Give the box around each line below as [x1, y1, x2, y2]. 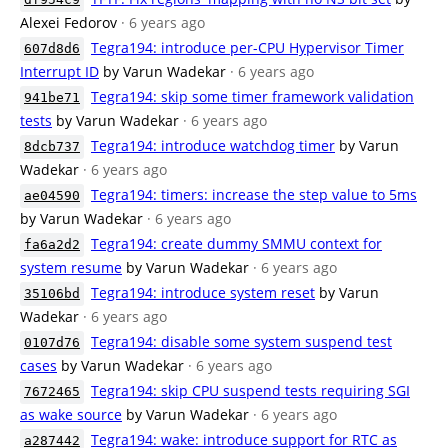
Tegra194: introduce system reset [91, 283, 315, 302]
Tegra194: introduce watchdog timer [91, 136, 335, 155]
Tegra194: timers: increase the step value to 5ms [91, 185, 417, 204]
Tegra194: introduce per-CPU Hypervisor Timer [91, 38, 404, 57]
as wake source [20, 405, 122, 424]
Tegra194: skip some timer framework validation [91, 87, 414, 106]
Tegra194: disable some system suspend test [91, 332, 392, 351]
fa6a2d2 [24, 237, 80, 252]
